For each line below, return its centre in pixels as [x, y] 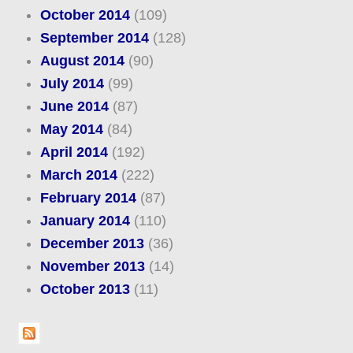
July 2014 [72, 84]
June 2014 [74, 107]
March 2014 [78, 175]
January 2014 [85, 221]
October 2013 [85, 290]
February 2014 [88, 198]
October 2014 [85, 15]
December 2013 [92, 244]
